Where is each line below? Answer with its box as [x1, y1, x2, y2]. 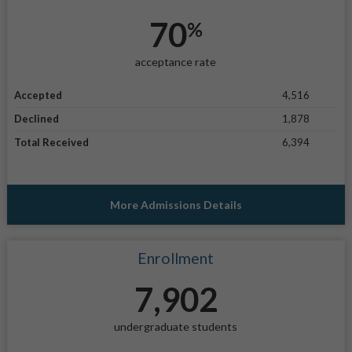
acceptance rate [135, 54, 217, 68]
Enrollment [137, 249, 214, 268]
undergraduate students [114, 320, 238, 334]
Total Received [13, 136, 89, 149]
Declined [13, 112, 59, 126]
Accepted [13, 89, 62, 102]
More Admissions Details [109, 198, 242, 212]
